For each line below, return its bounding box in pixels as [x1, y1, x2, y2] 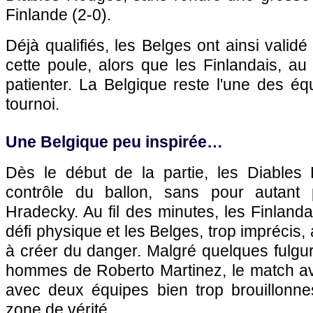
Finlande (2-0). [6, 6, 111, 24]
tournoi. [6, 95, 59, 113]
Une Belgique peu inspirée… [6, 133, 223, 151]
